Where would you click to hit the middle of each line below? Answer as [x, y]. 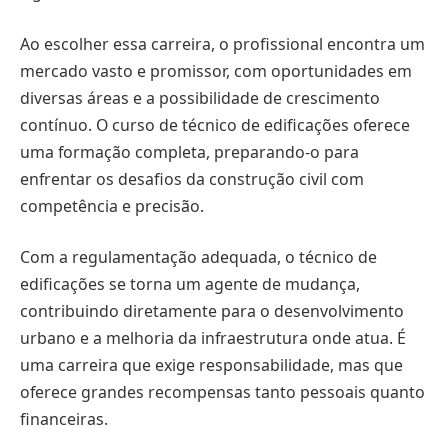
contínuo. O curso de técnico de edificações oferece [215, 124]
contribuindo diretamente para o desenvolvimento [212, 311]
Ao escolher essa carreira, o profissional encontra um [222, 43]
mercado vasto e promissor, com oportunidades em [216, 70]
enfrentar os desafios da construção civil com [192, 178]
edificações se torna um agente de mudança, [190, 284]
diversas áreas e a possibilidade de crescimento [200, 97]
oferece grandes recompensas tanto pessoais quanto [222, 392]
